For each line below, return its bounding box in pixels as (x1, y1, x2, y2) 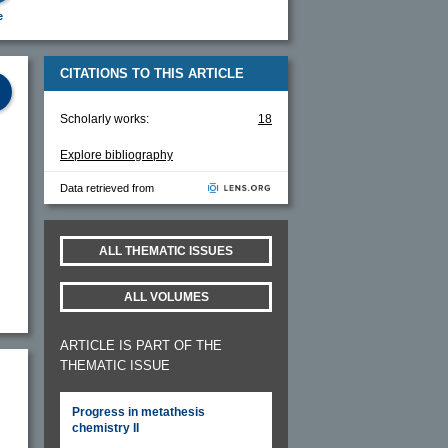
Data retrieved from (60, 181, 154, 194)
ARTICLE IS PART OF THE (60, 337, 222, 353)
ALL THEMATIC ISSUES (99, 243, 233, 258)
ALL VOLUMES (123, 289, 209, 304)
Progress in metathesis (72, 404, 205, 419)
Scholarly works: (60, 111, 149, 126)
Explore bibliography (60, 147, 173, 162)
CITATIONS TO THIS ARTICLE (60, 65, 244, 81)
